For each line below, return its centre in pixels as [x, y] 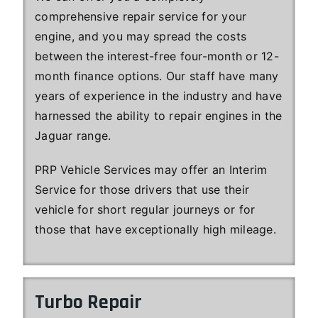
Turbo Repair [88, 302]
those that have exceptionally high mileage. [155, 229]
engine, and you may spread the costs [141, 36]
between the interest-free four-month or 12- [157, 56]
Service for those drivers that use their [142, 189]
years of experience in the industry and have [158, 95]
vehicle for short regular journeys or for [145, 209]
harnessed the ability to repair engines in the [159, 115]
